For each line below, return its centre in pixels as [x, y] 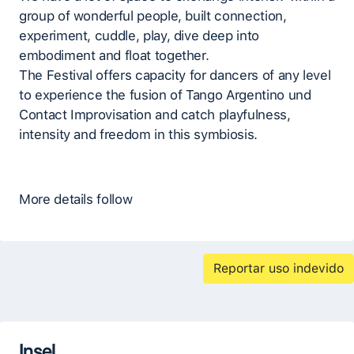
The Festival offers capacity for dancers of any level [175, 75]
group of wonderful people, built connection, [153, 16]
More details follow [76, 200]
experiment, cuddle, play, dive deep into [139, 36]
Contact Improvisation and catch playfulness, [155, 115]
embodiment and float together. [114, 56]
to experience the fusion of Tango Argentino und [165, 95]
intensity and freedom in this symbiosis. [138, 135]
